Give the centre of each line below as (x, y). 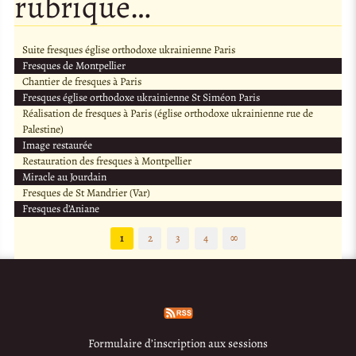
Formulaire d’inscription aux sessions (178, 344)
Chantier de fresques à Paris (81, 82)
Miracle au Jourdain (64, 177)
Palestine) (43, 130)
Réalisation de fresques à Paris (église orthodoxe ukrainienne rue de (167, 114)
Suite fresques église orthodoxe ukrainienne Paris (128, 50)
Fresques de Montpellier (74, 66)
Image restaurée (57, 145)
